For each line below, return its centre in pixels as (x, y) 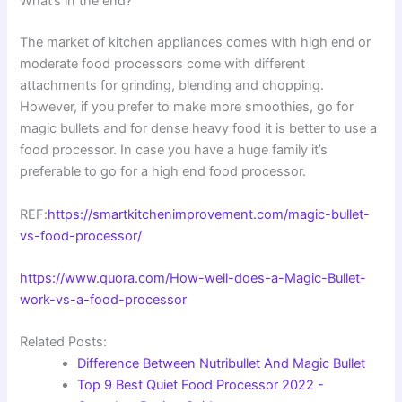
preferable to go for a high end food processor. (163, 172)
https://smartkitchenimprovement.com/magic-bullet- (209, 214)
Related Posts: (64, 342)
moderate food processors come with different (163, 64)
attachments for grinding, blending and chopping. (172, 86)
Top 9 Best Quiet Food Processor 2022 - (201, 385)
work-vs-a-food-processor (104, 299)
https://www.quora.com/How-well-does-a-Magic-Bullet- (193, 278)
